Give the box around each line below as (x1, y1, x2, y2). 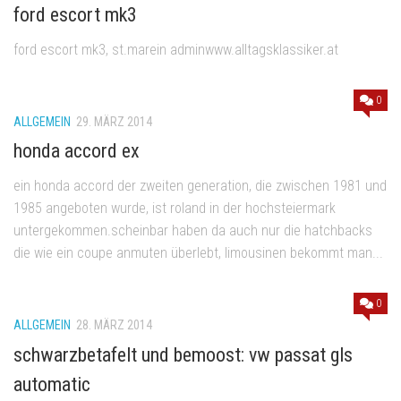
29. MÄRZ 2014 (76, 115, 152, 130)
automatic (13, 372, 90, 396)
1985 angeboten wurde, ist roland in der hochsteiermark (13, 200, 336, 218)
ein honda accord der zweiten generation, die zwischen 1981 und (13, 177, 387, 195)
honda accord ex (13, 140, 140, 163)
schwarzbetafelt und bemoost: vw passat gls (13, 343, 353, 366)
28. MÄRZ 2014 (76, 318, 152, 333)
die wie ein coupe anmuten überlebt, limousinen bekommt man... (13, 244, 383, 262)
